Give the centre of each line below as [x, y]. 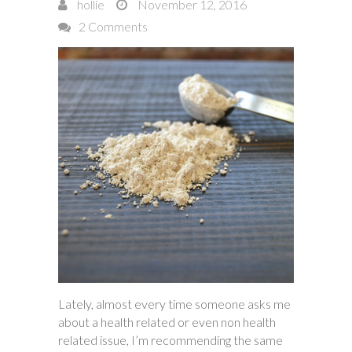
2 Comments [113, 26]
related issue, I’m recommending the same [170, 340]
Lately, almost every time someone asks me [174, 304]
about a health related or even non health [167, 322]
